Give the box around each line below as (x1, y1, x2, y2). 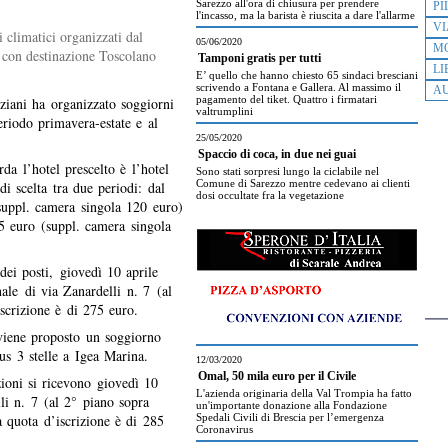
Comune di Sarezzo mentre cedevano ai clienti (196, 177, 410, 189)
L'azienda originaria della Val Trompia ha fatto (196, 387, 412, 399)
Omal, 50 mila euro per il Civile (198, 370, 356, 382)
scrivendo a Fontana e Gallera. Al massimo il (196, 81, 401, 93)
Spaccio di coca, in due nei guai (198, 148, 356, 160)
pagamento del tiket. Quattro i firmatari (196, 93, 377, 105)
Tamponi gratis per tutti (198, 52, 321, 64)
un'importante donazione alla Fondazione (196, 399, 387, 411)
